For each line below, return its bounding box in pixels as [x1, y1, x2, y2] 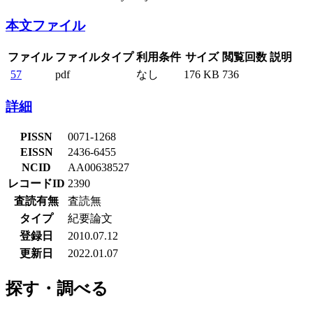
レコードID [8, 177, 65, 190]
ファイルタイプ [55, 51, 133, 63]
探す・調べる [6, 279, 108, 298]
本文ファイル [6, 18, 85, 34]
